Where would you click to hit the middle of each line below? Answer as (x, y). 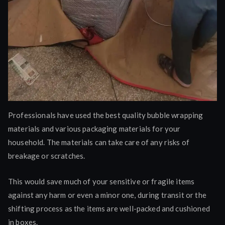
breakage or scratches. (47, 155)
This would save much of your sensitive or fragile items (101, 181)
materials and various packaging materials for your (94, 128)
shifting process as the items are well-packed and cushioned (109, 208)
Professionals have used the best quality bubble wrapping (106, 115)
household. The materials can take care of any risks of (99, 142)
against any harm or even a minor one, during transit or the (107, 195)
